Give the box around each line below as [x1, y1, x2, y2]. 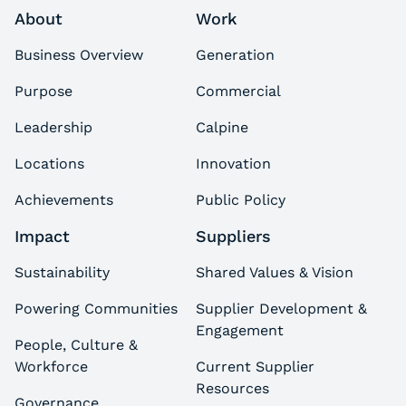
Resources [196, 380, 269, 398]
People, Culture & [14, 336, 138, 354]
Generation [196, 46, 275, 64]
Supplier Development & [196, 300, 367, 318]
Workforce [14, 358, 88, 376]
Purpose [14, 82, 72, 101]
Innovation [196, 155, 271, 173]
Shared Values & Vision [196, 264, 353, 282]
